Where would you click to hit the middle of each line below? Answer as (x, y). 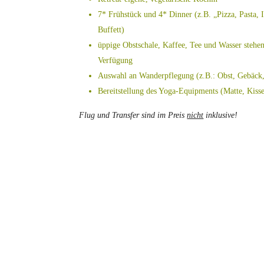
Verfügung (115, 60)
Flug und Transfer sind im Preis (133, 115)
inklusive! (221, 115)
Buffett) (111, 29)
